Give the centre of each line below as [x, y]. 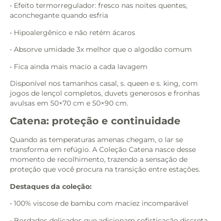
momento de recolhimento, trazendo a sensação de [99, 160]
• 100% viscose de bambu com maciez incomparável [99, 203]
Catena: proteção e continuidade [95, 121]
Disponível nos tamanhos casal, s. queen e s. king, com [104, 84]
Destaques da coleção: [51, 186]
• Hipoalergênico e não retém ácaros [73, 32]
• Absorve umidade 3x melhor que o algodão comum [101, 50]
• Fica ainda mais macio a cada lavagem [79, 66]
